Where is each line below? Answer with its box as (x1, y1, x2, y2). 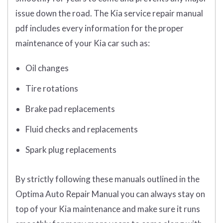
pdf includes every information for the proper (15, 23, 184, 34)
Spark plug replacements (25, 144, 116, 155)
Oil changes (25, 63, 69, 74)
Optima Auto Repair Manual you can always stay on (15, 189, 205, 200)
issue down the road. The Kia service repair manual (15, 8, 203, 19)
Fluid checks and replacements (25, 124, 138, 135)
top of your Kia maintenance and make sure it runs (15, 204, 200, 215)
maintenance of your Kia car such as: (15, 38, 150, 49)
